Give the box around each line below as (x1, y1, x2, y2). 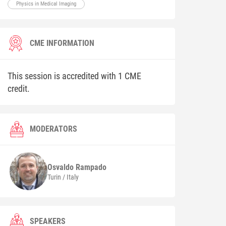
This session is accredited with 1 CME (8, 71, 142, 82)
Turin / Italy (47, 173, 79, 181)
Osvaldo (47, 162, 76, 172)
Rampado (76, 162, 107, 172)
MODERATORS (30, 124, 78, 134)
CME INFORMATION (30, 38, 95, 48)
